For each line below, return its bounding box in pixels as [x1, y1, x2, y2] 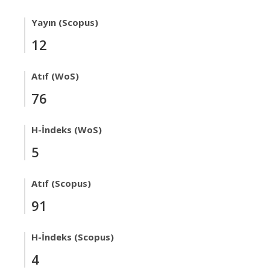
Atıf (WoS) [31, 70, 79, 82]
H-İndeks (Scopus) [31, 231, 114, 243]
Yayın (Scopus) [31, 16, 98, 28]
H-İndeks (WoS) [31, 124, 102, 136]
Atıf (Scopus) [31, 177, 91, 189]
